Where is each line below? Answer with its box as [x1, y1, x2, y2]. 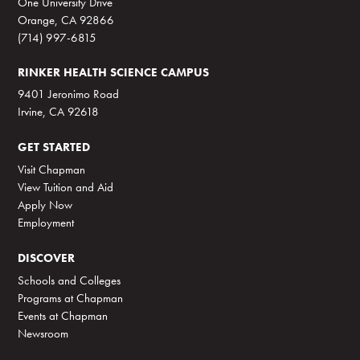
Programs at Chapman [18, 289, 124, 305]
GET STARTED [18, 139, 91, 155]
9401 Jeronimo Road [18, 86, 120, 102]
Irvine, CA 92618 [18, 104, 100, 120]
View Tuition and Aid [18, 179, 114, 195]
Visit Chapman [18, 162, 86, 178]
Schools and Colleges [18, 272, 121, 288]
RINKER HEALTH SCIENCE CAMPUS [18, 63, 210, 80]
